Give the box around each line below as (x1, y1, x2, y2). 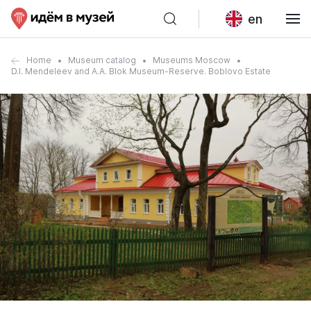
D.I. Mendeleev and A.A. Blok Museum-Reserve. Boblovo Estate (11, 66, 271, 76)
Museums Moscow (153, 55, 230, 65)
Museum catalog (68, 55, 136, 65)
